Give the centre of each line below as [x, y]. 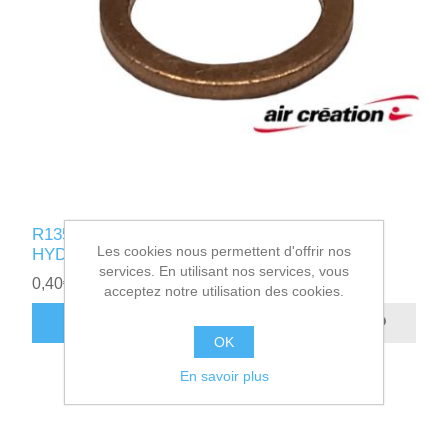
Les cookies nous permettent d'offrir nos [224, 251]
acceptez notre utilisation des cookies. [224, 291]
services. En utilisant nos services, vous [224, 271]
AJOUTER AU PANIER [147, 323]
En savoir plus [224, 376]
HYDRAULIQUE [92, 254]
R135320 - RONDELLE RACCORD [162, 234]
